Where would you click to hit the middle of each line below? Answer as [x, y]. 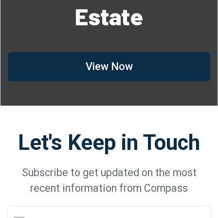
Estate [109, 16]
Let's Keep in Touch [109, 142]
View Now [109, 66]
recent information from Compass [109, 188]
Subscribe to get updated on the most [109, 172]
